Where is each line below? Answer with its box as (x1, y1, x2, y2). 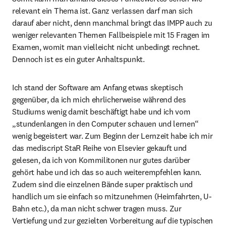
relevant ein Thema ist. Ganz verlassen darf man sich (12, 6, 193, 16)
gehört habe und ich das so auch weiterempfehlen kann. (12, 167, 202, 177)
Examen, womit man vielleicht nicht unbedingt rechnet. (12, 42, 200, 52)
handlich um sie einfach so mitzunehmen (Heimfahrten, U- (12, 191, 212, 201)
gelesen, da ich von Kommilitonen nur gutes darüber (12, 155, 190, 165)
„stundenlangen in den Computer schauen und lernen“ (12, 119, 199, 129)
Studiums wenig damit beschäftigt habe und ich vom (12, 106, 191, 117)
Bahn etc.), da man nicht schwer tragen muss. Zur (12, 203, 182, 213)
